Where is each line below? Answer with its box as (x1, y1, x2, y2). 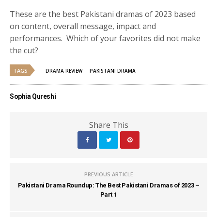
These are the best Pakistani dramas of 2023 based (10, 8, 196, 19)
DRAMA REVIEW (46, 67, 82, 74)
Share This (89, 119, 128, 130)
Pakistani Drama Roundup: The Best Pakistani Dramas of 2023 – (17, 181, 200, 189)
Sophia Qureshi (10, 92, 56, 100)
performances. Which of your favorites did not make (10, 32, 201, 44)
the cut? (10, 45, 39, 56)
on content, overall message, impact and (10, 20, 156, 31)
